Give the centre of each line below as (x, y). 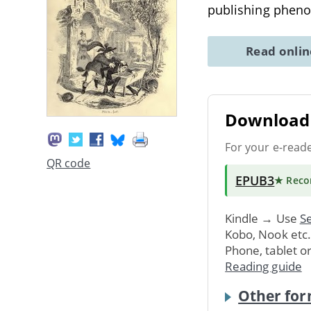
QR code (69, 163)
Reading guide (263, 266)
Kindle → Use (262, 218)
